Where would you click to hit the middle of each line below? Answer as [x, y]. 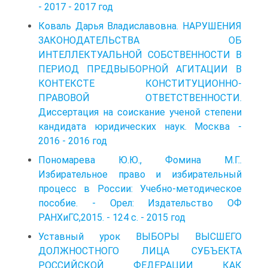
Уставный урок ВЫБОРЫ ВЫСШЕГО [140, 236]
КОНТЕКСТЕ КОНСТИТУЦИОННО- [140, 83]
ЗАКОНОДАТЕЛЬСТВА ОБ [140, 40]
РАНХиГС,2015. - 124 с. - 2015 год [112, 217]
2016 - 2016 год [73, 141]
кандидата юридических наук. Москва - [140, 126]
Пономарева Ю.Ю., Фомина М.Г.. [140, 160]
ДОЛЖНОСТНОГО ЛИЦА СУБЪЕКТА [140, 251]
